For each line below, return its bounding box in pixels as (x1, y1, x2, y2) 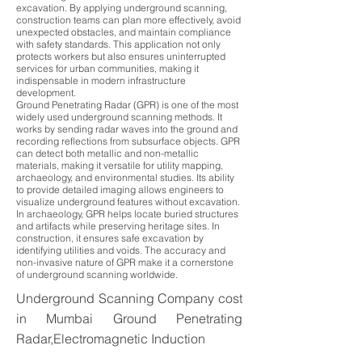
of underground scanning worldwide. (16, 268, 178, 280)
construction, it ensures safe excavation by (16, 232, 204, 244)
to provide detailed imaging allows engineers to (16, 183, 224, 196)
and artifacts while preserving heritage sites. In (16, 220, 220, 232)
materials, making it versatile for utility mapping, (16, 159, 223, 171)
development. (16, 86, 76, 99)
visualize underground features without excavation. (16, 196, 240, 208)
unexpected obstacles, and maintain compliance (16, 26, 231, 38)
